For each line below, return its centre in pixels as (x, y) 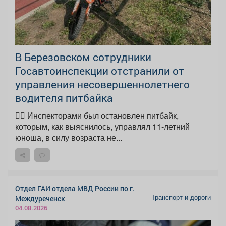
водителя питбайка (64, 98)
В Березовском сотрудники (83, 57)
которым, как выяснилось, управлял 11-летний (102, 127)
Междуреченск (40, 199)
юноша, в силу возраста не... (69, 138)
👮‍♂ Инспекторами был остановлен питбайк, (97, 116)
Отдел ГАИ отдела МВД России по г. (75, 189)
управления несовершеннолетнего (102, 84)
